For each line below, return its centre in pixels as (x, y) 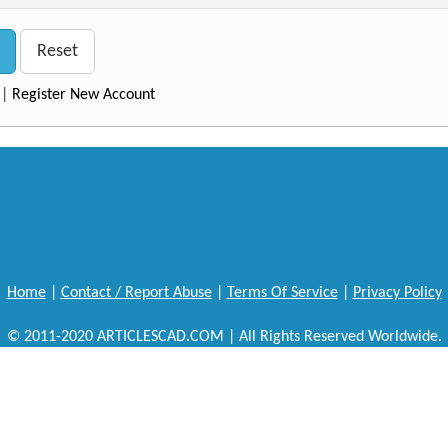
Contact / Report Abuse (136, 293)
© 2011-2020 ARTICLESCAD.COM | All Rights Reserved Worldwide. (224, 337)
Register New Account (83, 95)
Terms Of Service (282, 293)
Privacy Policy (397, 293)
